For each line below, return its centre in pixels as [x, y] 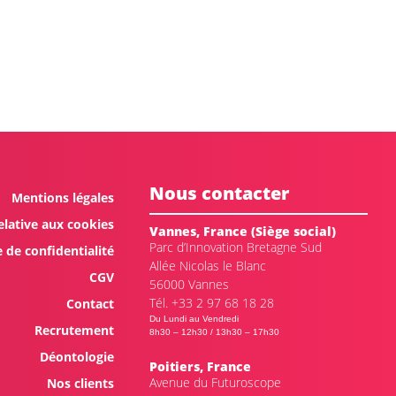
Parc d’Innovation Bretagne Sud [235, 247]
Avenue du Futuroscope [215, 382]
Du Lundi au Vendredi [194, 319]
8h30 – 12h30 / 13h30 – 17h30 [214, 332]
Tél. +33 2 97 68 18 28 [211, 302]
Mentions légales [62, 197]
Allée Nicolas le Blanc [207, 265]
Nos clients [80, 383]
